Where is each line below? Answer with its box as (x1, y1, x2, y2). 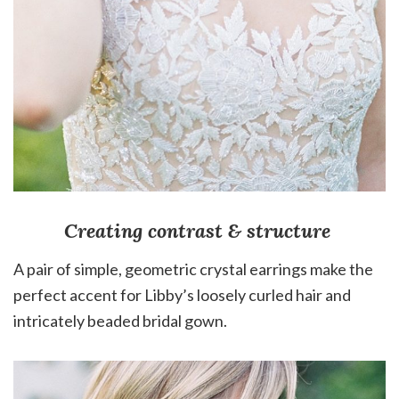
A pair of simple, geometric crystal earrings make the (13, 258, 373, 279)
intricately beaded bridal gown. (13, 310, 227, 330)
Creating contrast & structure (63, 217, 336, 243)
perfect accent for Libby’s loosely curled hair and (13, 284, 351, 305)
